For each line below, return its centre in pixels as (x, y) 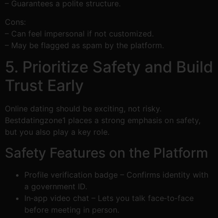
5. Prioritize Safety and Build (109, 67)
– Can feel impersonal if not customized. (79, 34)
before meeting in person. (72, 209)
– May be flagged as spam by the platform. (84, 45)
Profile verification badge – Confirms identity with (116, 174)
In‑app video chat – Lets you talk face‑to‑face (109, 198)
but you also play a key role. (57, 132)
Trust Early (44, 86)
